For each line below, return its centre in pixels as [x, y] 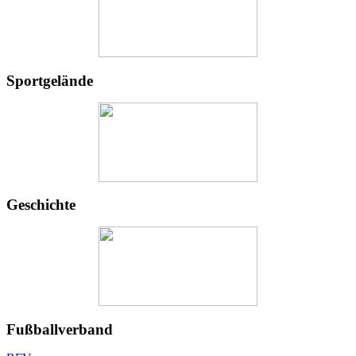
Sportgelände [50, 80]
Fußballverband [60, 329]
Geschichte [41, 205]
